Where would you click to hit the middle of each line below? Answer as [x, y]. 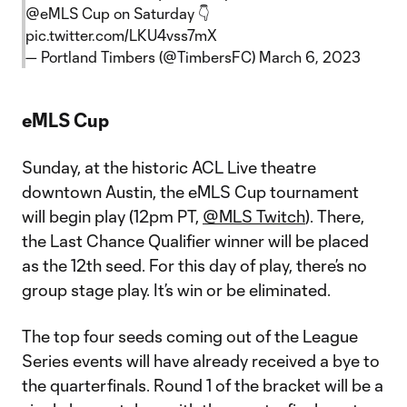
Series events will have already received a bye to [201, 361]
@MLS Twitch [254, 216]
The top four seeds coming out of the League [190, 336]
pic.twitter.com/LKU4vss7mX [121, 35]
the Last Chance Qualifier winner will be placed [195, 241]
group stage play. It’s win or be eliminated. [176, 290]
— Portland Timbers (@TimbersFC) [142, 57]
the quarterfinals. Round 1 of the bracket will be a [203, 385]
